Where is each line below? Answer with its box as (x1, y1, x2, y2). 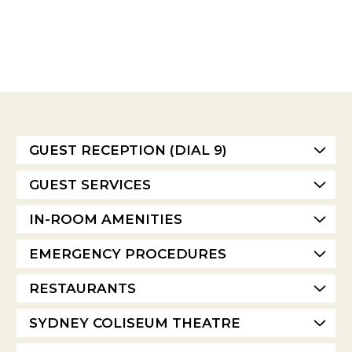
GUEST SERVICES (29, 177, 151, 193)
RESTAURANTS (29, 280, 136, 297)
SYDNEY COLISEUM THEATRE (29, 315, 240, 332)
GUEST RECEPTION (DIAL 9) (29, 142, 227, 159)
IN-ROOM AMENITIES (29, 211, 182, 228)
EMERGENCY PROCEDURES (29, 246, 226, 262)
